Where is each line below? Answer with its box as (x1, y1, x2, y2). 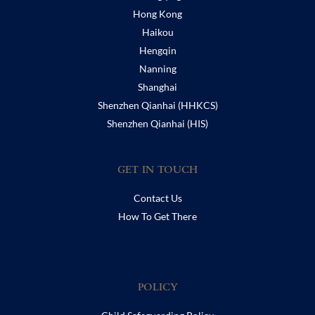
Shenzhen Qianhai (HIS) (107, 117, 208, 130)
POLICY (137, 283, 178, 295)
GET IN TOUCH (117, 166, 198, 177)
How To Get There (118, 210, 197, 223)
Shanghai (138, 81, 177, 94)
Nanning (139, 63, 176, 75)
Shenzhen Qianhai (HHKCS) (97, 99, 218, 112)
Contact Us (133, 192, 182, 205)
